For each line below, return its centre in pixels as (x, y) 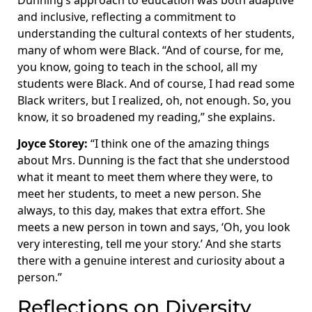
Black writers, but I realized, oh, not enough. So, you (154, 101)
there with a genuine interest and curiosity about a (151, 261)
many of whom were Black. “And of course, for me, (150, 50)
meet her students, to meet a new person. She (139, 194)
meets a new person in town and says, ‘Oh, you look (154, 227)
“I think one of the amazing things (179, 144)
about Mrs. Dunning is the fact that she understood (154, 161)
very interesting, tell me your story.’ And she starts (149, 244)
